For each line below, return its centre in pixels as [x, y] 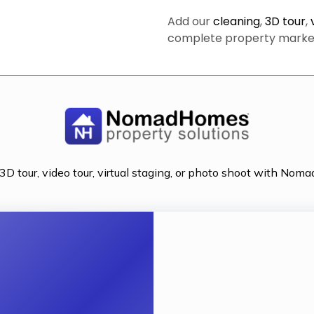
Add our [190, 21]
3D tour [285, 21]
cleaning [237, 21]
